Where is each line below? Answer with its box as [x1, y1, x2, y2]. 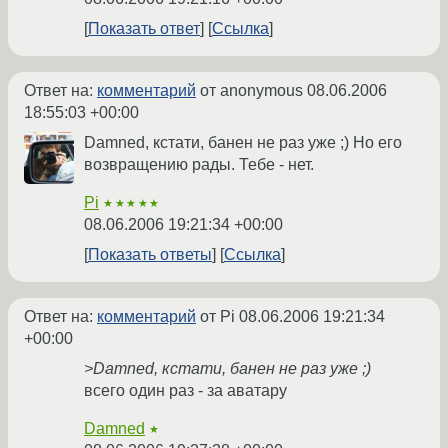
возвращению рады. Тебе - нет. [84, 156, 314, 174]
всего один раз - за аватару [84, 382, 287, 400]
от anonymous [196, 82, 307, 100]
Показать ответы [88, 246, 212, 264]
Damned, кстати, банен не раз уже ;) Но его [84, 134, 402, 152]
